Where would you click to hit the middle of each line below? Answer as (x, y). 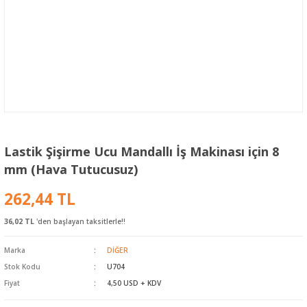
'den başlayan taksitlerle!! (80, 221)
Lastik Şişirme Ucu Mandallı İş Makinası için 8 (142, 151)
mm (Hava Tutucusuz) (71, 169)
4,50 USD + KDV (134, 283)
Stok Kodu (22, 266)
